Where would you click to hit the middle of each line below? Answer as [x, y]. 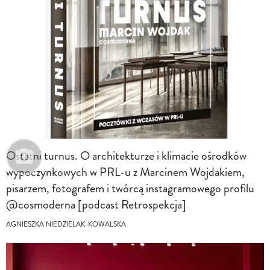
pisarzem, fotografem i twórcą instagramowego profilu [130, 189]
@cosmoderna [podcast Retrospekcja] [96, 205]
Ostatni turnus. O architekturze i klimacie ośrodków [126, 156]
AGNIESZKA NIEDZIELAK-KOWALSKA [66, 225]
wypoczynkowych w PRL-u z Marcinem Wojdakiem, [125, 172]
